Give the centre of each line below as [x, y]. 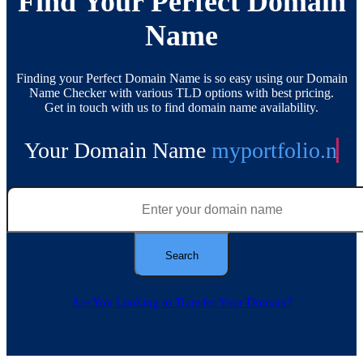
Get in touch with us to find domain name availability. [181, 108]
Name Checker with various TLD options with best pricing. [181, 93]
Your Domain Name [109, 151]
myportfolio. [260, 151]
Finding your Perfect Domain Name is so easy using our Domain [181, 79]
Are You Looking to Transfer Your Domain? [181, 303]
